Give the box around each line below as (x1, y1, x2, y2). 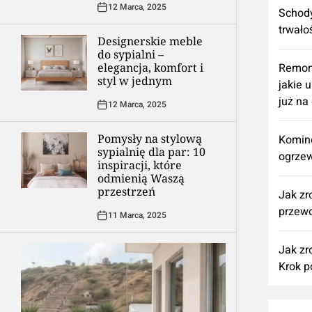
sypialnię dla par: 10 (97, 144, 205, 159)
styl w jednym (97, 73, 172, 88)
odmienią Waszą (97, 171, 185, 186)
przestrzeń (97, 184, 155, 199)
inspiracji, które (97, 157, 182, 173)
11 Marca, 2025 (108, 209, 166, 221)
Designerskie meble (97, 33, 203, 49)
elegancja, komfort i (97, 60, 203, 75)
